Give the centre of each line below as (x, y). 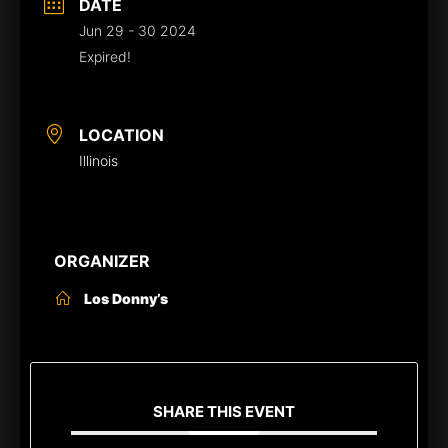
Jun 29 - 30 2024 (137, 31)
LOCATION (121, 135)
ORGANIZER (102, 261)
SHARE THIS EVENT (224, 412)
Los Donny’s (126, 299)
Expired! (105, 57)
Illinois (98, 161)
